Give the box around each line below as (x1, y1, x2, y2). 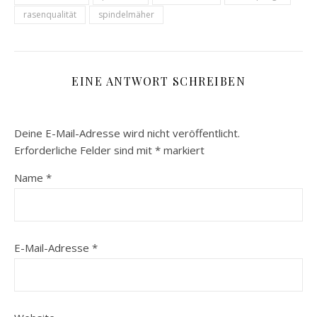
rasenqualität (23, 8, 76, 21)
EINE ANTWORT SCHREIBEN (71, 74, 246, 88)
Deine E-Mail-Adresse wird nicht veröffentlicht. (14, 126, 240, 140)
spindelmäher (98, 8, 154, 21)
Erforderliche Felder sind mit (14, 143, 155, 157)
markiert (161, 143, 204, 157)
